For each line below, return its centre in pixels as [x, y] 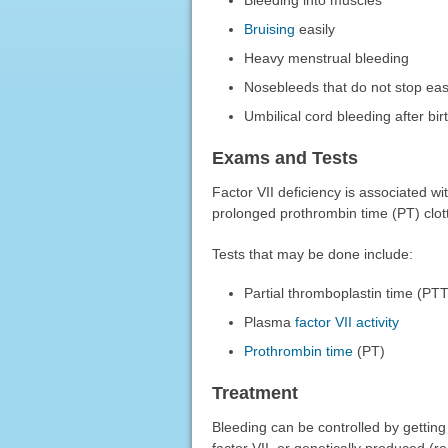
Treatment [254, 392]
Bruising [270, 28]
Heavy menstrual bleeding [327, 57]
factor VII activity [347, 321]
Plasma [270, 321]
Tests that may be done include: [312, 253]
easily [315, 28]
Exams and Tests [284, 157]
